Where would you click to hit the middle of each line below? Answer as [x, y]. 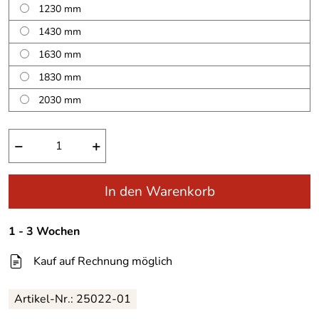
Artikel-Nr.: [45, 299]
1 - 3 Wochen [44, 231]
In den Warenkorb [159, 192]
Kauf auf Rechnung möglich [103, 261]
